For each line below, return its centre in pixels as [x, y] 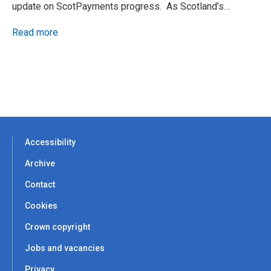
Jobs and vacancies [65, 248]
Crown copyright [57, 227]
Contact [40, 185]
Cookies [41, 206]
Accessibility [50, 142]
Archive [40, 164]
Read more [35, 33]
